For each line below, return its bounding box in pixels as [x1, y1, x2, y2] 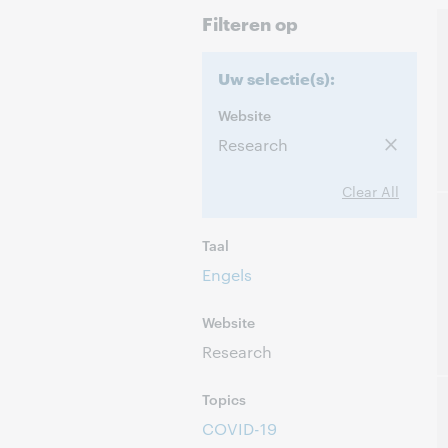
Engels [202, 264, 252, 285]
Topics [202, 389, 247, 408]
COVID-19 [202, 418, 277, 439]
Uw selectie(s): [218, 66, 335, 89]
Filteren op [202, 10, 298, 35]
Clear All [342, 181, 399, 201]
